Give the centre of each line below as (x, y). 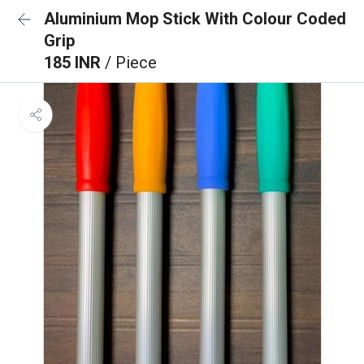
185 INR (74, 63)
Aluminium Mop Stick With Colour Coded (195, 19)
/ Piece (131, 63)
